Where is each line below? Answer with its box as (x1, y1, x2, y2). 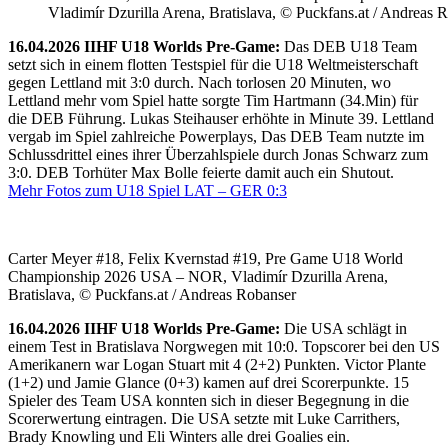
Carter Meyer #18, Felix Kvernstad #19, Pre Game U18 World (8, 250, 403, 268)
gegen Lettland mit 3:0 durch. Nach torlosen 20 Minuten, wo (8, 74, 391, 92)
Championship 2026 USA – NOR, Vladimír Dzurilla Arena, (8, 268, 388, 286)
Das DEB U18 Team (280, 38, 417, 56)
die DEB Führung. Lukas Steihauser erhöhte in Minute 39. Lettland (8, 110, 434, 128)
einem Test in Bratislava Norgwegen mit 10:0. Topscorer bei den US (8, 338, 440, 356)
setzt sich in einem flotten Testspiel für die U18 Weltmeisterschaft (8, 56, 418, 74)
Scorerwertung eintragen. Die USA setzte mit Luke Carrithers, (8, 410, 400, 428)
